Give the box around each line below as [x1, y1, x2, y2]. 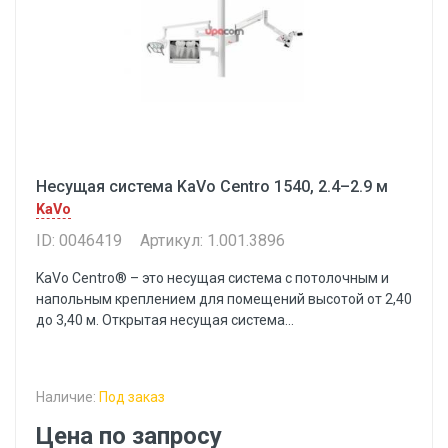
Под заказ [99, 389, 165, 405]
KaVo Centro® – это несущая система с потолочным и [36, 270, 389, 286]
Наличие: [36, 389, 99, 405]
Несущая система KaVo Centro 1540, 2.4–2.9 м [36, 177, 388, 196]
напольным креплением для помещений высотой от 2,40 [36, 291, 412, 307]
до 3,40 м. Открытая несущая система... [36, 312, 294, 328]
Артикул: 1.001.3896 [140, 231, 285, 250]
